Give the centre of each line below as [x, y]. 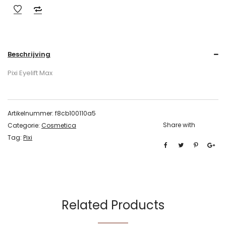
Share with [179, 125]
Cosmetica [59, 125]
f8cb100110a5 [75, 113]
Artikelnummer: [31, 113]
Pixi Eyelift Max [30, 73]
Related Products [113, 205]
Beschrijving [29, 54]
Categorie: [24, 125]
